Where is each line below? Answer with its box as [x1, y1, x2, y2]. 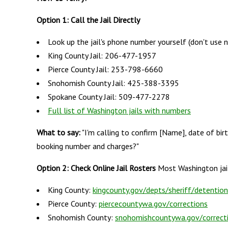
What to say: [37, 127, 80, 137]
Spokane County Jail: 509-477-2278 [48, 91, 170, 102]
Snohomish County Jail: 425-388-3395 [48, 77, 179, 88]
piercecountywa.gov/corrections [99, 198, 208, 209]
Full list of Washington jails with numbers [48, 105, 191, 116]
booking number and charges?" [37, 140, 139, 151]
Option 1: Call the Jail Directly [37, 14, 140, 25]
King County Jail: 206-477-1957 [48, 50, 156, 61]
